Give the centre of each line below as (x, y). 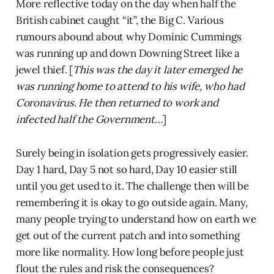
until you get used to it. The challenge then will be (132, 186)
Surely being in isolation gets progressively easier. (132, 153)
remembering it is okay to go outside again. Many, (131, 203)
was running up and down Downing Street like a (128, 54)
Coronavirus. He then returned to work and (117, 103)
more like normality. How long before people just (130, 252)
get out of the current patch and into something (128, 236)
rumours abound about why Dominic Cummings (128, 37)
